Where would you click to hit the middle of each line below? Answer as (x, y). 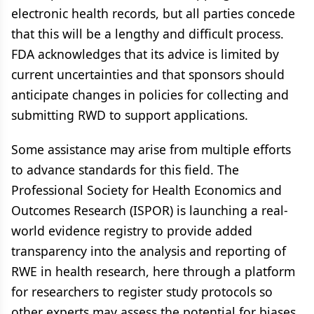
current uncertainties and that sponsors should (148, 74)
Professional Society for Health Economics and (146, 190)
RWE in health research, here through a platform (153, 271)
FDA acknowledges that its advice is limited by (145, 54)
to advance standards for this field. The (125, 170)
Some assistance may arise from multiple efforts (151, 149)
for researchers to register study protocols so (142, 292)
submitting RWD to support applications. (130, 115)
